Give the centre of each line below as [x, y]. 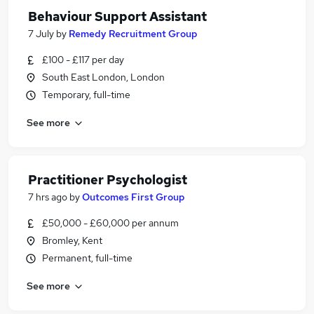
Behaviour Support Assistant [117, 16]
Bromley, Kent [72, 240]
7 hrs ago [48, 197]
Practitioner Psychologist [108, 180]
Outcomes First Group [134, 197]
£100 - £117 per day [83, 60]
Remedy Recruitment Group [133, 34]
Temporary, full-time [86, 95]
